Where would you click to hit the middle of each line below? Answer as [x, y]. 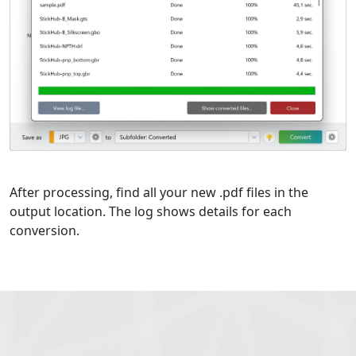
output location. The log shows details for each [151, 211]
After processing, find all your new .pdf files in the [159, 192]
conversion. [44, 230]
